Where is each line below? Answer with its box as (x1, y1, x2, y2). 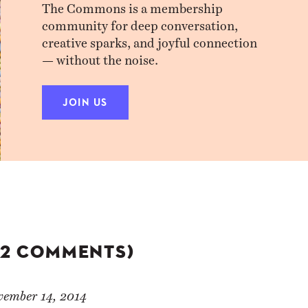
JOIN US (63, 98, 108, 109)
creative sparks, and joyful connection (42, 34, 258, 44)
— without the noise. (42, 52, 159, 61)
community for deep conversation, (42, 17, 239, 27)
